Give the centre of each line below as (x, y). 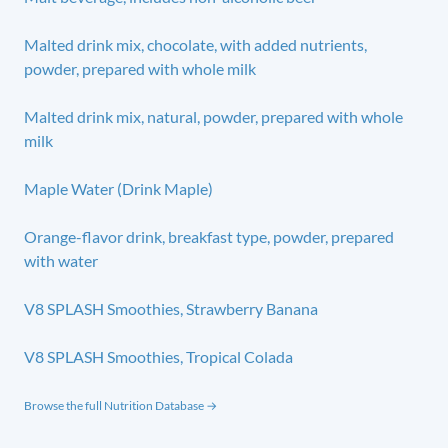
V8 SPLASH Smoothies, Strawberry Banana (171, 308)
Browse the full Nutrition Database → (120, 405)
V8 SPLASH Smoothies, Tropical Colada (158, 356)
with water (61, 260)
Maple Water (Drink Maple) (118, 188)
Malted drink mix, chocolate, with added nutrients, (195, 44)
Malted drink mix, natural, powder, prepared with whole (213, 116)
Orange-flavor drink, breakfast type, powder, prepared (209, 236)
